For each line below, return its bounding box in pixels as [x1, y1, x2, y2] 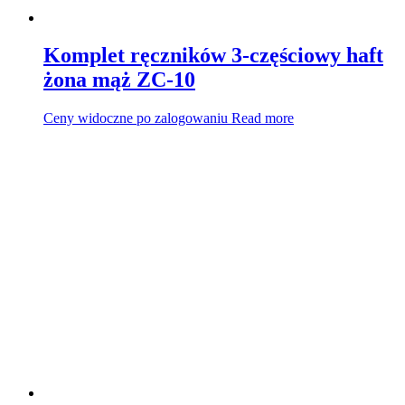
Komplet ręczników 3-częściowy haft [43, 43, 383, 68]
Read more [231, 110, 294, 127]
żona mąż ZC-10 [43, 68, 195, 92]
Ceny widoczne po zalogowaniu [43, 110, 228, 127]
